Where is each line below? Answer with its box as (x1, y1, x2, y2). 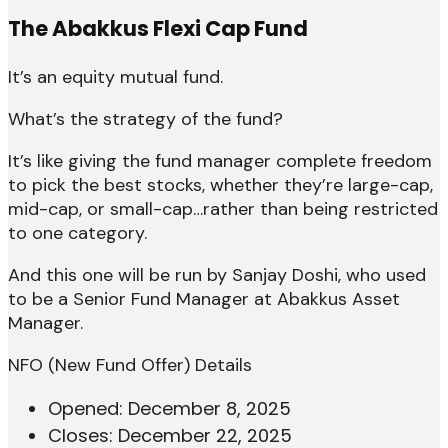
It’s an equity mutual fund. (8, 65, 223, 90)
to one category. (8, 221, 147, 246)
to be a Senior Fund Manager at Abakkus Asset (8, 287, 400, 312)
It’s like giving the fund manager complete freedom (8, 149, 432, 174)
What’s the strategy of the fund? (8, 107, 283, 132)
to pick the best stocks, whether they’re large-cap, (8, 173, 433, 198)
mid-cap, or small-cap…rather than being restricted (8, 197, 438, 222)
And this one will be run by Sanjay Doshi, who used (8, 263, 426, 288)
